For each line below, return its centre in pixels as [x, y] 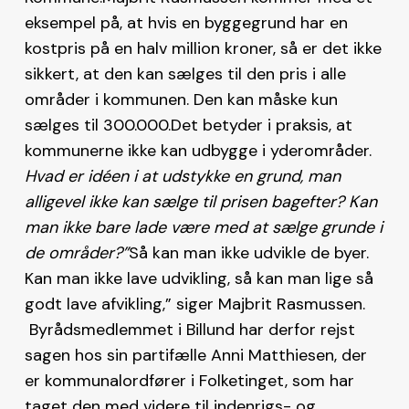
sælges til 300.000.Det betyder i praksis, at [188, 125]
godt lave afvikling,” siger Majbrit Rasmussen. [197, 304]
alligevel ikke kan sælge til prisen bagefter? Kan [200, 201]
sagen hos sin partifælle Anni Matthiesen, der [195, 355]
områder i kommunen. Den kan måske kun [181, 99]
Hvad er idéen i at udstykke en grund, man [182, 176]
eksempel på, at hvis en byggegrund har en [186, 22]
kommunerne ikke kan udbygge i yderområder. [198, 150]
